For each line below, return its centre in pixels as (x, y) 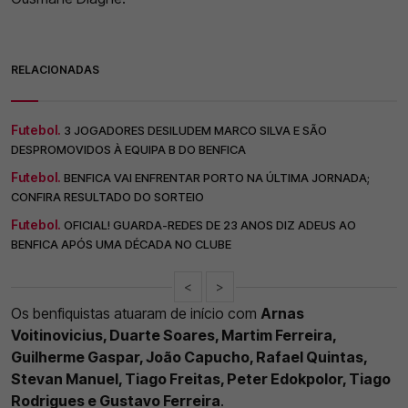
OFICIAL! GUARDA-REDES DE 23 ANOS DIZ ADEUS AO (210, 225)
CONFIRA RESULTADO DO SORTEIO (107, 197)
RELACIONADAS (55, 70)
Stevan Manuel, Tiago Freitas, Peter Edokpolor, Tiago (201, 379)
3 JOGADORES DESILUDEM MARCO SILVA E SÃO (195, 131)
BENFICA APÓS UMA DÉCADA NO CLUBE (121, 245)
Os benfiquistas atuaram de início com (136, 314)
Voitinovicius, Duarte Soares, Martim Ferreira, (173, 336)
